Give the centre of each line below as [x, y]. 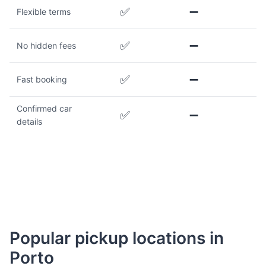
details [29, 122]
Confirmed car [44, 109]
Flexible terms [44, 12]
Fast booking [42, 80]
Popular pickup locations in [117, 238]
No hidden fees [46, 46]
